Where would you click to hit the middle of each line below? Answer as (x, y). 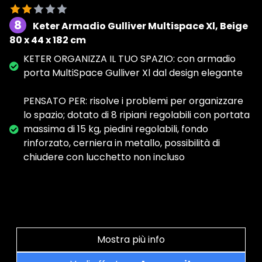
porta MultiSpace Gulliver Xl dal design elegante (133, 73)
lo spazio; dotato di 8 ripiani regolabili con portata (137, 115)
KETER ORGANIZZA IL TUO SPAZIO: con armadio (130, 58)
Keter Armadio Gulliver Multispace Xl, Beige (140, 26)
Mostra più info (131, 239)
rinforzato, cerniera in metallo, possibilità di (122, 143)
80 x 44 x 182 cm (48, 40)
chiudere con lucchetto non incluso (104, 157)
